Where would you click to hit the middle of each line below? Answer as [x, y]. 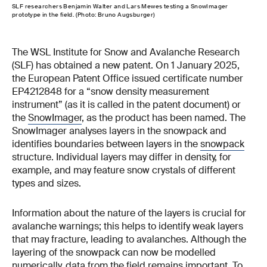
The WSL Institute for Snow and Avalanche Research [126, 52]
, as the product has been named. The [164, 117]
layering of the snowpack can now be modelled [114, 252]
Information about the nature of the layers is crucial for [129, 213]
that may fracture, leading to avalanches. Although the [129, 239]
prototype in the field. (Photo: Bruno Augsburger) [84, 14]
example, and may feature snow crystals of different [124, 170]
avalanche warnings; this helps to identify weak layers [128, 226]
